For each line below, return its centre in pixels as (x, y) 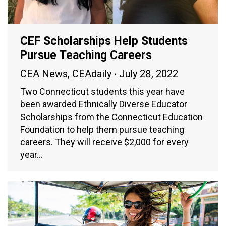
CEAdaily (92, 74)
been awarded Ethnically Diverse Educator (104, 104)
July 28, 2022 (149, 74)
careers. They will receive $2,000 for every (104, 142)
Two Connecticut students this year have (102, 92)
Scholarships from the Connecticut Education (111, 117)
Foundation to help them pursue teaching (102, 130)
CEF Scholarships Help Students (104, 41)
